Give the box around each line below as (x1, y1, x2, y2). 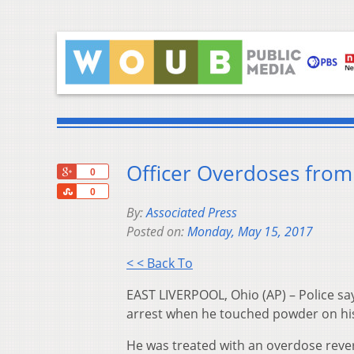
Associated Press (146, 204, 237, 222)
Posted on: (126, 223, 187, 241)
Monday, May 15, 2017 (187, 223, 313, 241)
